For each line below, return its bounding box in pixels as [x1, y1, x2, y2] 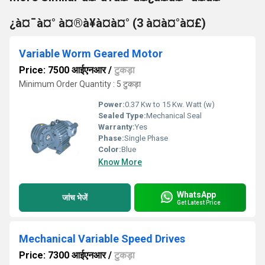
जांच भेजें [62, 192, 88, 202]
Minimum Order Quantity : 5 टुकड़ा [19, 79, 141, 89]
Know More [98, 157, 142, 167]
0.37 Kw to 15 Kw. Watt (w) [125, 100, 215, 109]
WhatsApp [177, 189, 216, 199]
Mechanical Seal [146, 111, 202, 120]
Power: [98, 100, 125, 109]
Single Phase [124, 134, 168, 143]
